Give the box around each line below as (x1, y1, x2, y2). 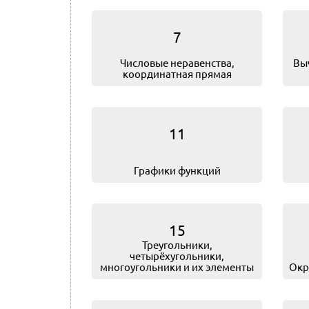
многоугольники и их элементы (100, 260, 254, 273)
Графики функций (133, 163, 221, 177)
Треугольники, (141, 238, 212, 251)
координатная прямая (122, 67, 232, 80)
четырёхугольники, (130, 249, 224, 262)
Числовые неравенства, (119, 56, 235, 69)
